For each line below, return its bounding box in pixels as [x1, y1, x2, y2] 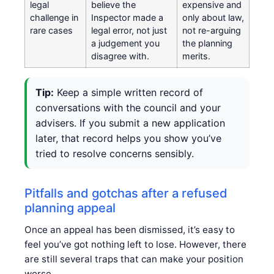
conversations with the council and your [35, 101, 221, 114]
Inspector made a [91, 12, 163, 23]
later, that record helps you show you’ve [35, 131, 221, 144]
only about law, [182, 12, 244, 23]
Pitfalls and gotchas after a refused [24, 185, 228, 201]
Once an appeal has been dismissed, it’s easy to [24, 223, 235, 235]
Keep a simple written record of [54, 86, 203, 98]
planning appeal [24, 200, 116, 215]
